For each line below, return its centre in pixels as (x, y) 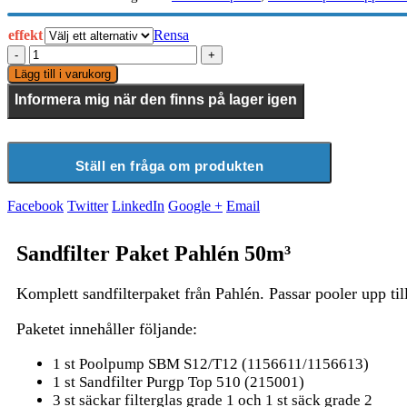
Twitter (88, 206)
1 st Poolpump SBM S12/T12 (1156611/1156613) (211, 363)
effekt (25, 35)
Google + (195, 206)
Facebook (35, 206)
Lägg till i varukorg (63, 74)
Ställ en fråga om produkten (169, 166)
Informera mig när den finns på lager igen (156, 100)
